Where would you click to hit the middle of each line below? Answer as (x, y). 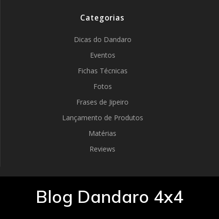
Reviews (102, 149)
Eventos (102, 55)
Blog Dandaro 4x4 (109, 197)
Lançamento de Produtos (102, 118)
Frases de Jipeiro (102, 102)
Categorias (102, 18)
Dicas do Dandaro (102, 39)
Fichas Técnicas (102, 71)
